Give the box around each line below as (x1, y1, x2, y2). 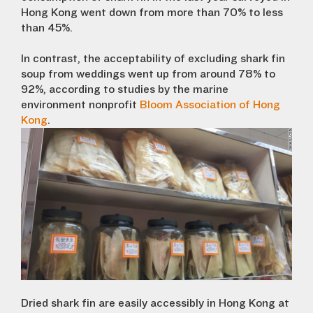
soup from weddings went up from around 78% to (21, 68, 275, 81)
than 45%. (21, 22, 73, 35)
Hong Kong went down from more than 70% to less (21, 6, 283, 20)
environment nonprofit (21, 99, 140, 112)
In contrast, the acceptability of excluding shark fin (21, 52, 285, 66)
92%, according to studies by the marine (21, 83, 228, 96)
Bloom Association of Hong (140, 99, 280, 112)
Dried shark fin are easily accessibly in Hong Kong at (21, 297, 289, 310)
